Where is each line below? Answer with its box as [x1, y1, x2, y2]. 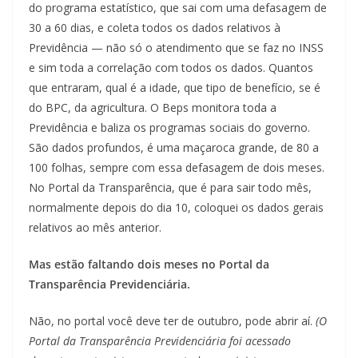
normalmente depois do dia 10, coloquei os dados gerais [29, 200, 324, 216]
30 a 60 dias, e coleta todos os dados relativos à [29, 20, 280, 36]
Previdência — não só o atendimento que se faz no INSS [29, 40, 324, 56]
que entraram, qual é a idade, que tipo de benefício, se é [29, 80, 320, 96]
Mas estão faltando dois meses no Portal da [29, 257, 269, 272]
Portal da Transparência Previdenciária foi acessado [29, 333, 291, 349]
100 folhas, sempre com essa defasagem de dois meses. [29, 160, 324, 176]
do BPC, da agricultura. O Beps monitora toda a [29, 100, 276, 116]
